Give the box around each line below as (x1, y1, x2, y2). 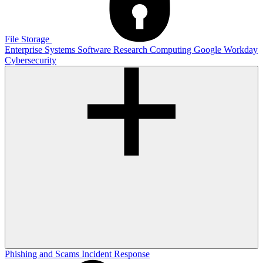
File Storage (5, 34, 52, 45)
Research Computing (113, 45, 194, 55)
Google (194, 45, 224, 55)
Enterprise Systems (5, 45, 77, 55)
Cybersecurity (5, 55, 56, 66)
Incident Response (82, 249, 150, 259)
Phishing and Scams (5, 249, 82, 259)
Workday (224, 45, 258, 55)
